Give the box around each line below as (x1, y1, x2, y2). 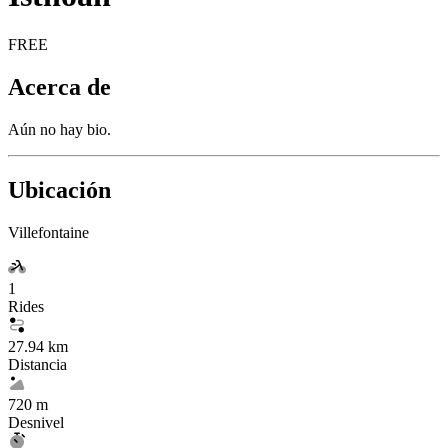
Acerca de (8, 73, 111, 100)
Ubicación (8, 176, 111, 203)
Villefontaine (8, 223, 89, 241)
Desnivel (8, 413, 64, 431)
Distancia (8, 355, 67, 373)
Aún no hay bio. (8, 120, 111, 138)
